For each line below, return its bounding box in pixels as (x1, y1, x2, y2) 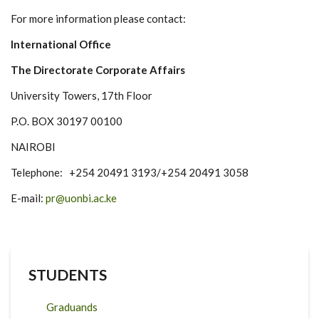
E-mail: (11, 192, 46, 204)
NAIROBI (11, 140, 56, 153)
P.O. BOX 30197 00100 (11, 115, 122, 127)
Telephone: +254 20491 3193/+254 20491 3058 (11, 166, 249, 179)
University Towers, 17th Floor (11, 89, 152, 102)
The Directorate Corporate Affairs (11, 63, 185, 76)
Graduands (46, 300, 98, 313)
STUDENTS (28, 266, 107, 283)
